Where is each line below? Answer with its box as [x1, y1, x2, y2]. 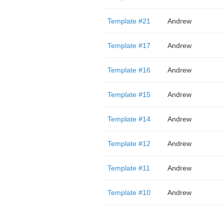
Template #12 [107, 139, 150, 147]
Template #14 [107, 115, 150, 123]
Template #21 [107, 17, 150, 25]
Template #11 [107, 164, 150, 172]
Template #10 [107, 188, 150, 196]
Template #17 [107, 41, 150, 49]
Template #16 [107, 66, 150, 74]
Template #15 [107, 90, 150, 98]
